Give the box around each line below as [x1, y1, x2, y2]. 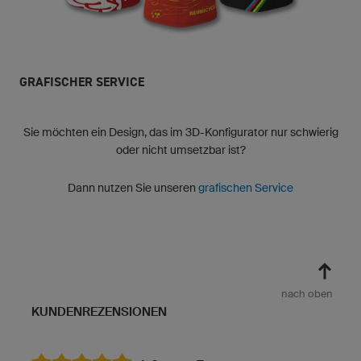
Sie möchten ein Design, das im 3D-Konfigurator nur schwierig [23, 125, 338, 139]
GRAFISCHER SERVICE [19, 73, 144, 90]
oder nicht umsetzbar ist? [115, 143, 246, 156]
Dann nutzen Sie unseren [68, 180, 198, 194]
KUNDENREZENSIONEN [31, 304, 167, 319]
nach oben [281, 287, 333, 300]
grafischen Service [198, 180, 293, 194]
